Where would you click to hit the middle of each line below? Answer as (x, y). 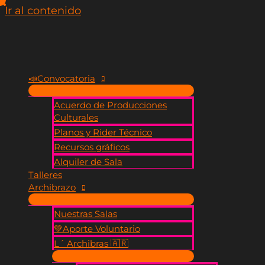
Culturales (76, 117)
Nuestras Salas (85, 214)
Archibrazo (52, 187)
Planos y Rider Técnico (103, 132)
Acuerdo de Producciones (110, 105)
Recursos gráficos (92, 147)
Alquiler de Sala (88, 162)
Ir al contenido (43, 11)
